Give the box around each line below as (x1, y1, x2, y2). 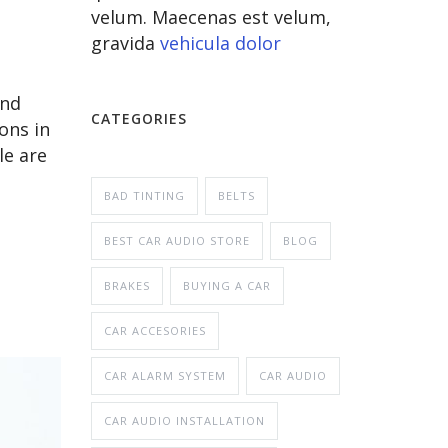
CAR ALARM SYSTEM (104, 367, 226, 383)
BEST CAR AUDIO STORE (104, 232, 250, 248)
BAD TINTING (104, 187, 185, 203)
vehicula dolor (160, 30, 281, 55)
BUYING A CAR (183, 277, 271, 293)
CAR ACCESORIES (104, 322, 206, 338)
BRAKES (104, 277, 150, 293)
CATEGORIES (91, 108, 187, 128)
